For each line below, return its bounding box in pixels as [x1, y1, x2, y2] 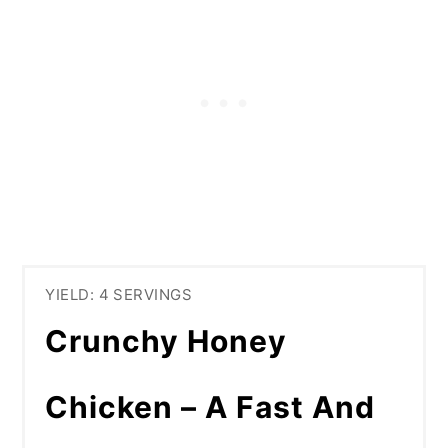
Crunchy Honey [45, 322, 288, 359]
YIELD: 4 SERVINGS [45, 284, 193, 304]
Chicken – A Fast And [45, 388, 376, 425]
